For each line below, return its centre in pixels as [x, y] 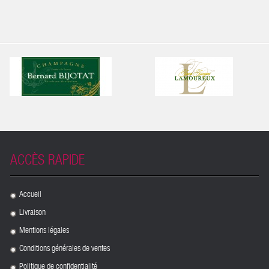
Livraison [32, 213]
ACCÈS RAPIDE [47, 162]
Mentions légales [44, 231]
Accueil [30, 195]
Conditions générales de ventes [64, 249]
